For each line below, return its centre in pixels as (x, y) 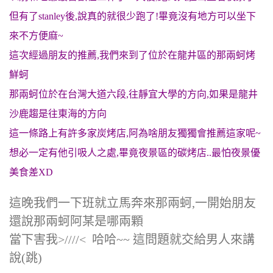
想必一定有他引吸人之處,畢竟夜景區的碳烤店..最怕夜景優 (135, 153)
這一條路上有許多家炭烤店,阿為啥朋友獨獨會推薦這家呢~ (135, 133)
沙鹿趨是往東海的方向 (58, 114)
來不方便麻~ (36, 36)
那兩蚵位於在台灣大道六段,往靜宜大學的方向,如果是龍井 (133, 94)
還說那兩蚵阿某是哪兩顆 (76, 221)
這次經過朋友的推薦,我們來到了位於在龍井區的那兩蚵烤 (132, 55)
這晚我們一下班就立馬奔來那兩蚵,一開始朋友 (133, 203)
